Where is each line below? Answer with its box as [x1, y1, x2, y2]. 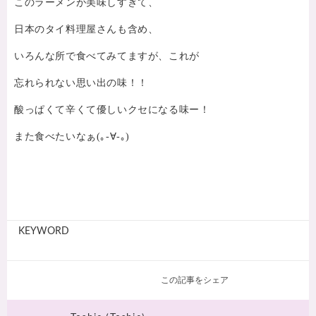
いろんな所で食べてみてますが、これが [14, 51, 200, 61]
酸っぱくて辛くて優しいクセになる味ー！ [14, 104, 210, 115]
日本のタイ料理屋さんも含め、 [14, 24, 159, 35]
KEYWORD [18, 226, 69, 236]
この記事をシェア [161, 275, 229, 284]
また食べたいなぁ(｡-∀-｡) [14, 131, 130, 142]
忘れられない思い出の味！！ [14, 78, 148, 88]
